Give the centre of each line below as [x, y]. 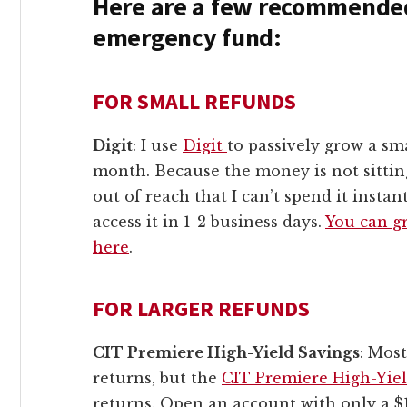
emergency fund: [187, 37]
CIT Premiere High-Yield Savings [226, 352]
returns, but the [157, 377]
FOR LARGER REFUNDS [201, 308]
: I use [158, 145]
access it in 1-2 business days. [209, 221]
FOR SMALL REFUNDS [194, 101]
